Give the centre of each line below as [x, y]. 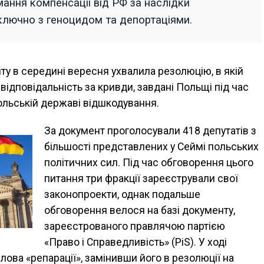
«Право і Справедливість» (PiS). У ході [136, 242]
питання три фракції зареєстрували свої [141, 179]
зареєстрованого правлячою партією [135, 227]
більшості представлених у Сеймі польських [151, 147]
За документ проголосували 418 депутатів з [150, 131]
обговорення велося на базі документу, [140, 211]
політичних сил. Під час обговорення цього [149, 163]
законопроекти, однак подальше [122, 195]
